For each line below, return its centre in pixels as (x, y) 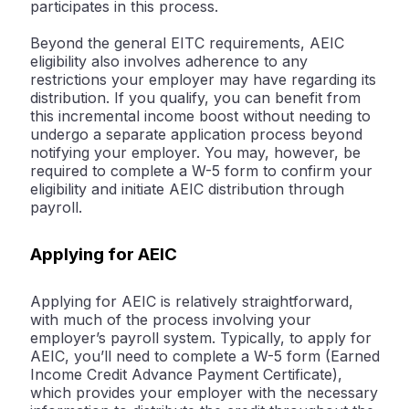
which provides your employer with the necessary (204, 393)
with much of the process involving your (171, 320)
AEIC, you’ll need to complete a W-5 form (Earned (205, 357)
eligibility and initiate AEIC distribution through (187, 189)
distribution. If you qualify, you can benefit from (195, 98)
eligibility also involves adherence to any (169, 62)
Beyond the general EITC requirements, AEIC (187, 43)
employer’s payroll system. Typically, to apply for (201, 338)
